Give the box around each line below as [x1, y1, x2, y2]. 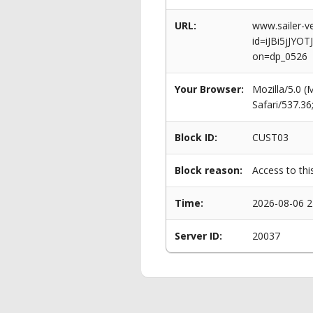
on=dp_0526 [252, 50, 307, 63]
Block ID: [175, 131, 217, 144]
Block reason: [175, 163, 242, 177]
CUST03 [252, 131, 289, 144]
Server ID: [175, 229, 222, 242]
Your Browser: [175, 82, 244, 96]
